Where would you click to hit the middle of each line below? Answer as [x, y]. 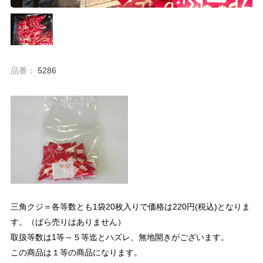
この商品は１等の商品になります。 [76, 252]
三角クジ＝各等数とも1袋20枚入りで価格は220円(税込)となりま [130, 206]
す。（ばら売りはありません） [68, 222]
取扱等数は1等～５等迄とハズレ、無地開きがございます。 [119, 237]
